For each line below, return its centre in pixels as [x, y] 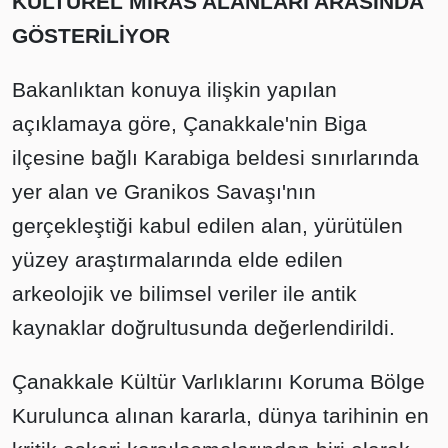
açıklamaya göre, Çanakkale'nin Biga [189, 124]
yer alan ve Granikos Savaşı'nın [164, 192]
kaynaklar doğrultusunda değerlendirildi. [203, 328]
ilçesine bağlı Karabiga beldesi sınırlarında [215, 158]
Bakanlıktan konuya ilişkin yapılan [174, 90]
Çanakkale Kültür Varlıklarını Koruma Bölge [218, 382]
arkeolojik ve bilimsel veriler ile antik [184, 294]
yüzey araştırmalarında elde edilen [177, 260]
